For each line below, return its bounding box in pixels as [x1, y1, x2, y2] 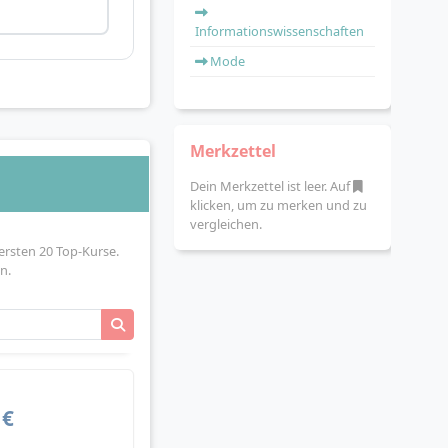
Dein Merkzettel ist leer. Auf [190, 177, 353, 195]
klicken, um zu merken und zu [190, 196, 367, 214]
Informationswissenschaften [195, 22, 364, 40]
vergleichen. [190, 215, 262, 233]
